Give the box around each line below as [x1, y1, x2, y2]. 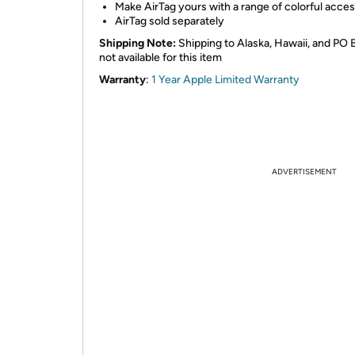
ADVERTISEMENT [272, 166, 337, 177]
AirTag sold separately [115, 14, 224, 28]
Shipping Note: [99, 36, 176, 50]
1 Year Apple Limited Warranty [151, 73, 300, 86]
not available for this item [99, 51, 222, 64]
